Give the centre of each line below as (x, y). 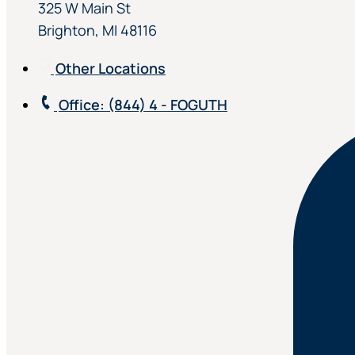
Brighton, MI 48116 (97, 30)
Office (79, 105)
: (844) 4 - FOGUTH (164, 105)
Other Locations (111, 68)
